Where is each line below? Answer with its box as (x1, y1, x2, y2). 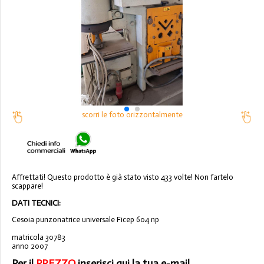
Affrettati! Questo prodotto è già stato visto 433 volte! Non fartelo (12, 173, 233, 182)
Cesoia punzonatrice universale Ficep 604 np (12, 214, 159, 224)
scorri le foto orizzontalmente (80, 110, 184, 120)
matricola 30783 (12, 232, 65, 242)
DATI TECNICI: (12, 198, 61, 209)
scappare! (12, 181, 43, 191)
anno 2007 (12, 241, 48, 250)
